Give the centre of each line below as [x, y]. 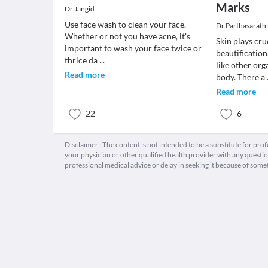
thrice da [82, 60]
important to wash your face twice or [133, 48]
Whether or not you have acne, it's [127, 36]
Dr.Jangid [80, 9]
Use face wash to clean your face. [125, 24]
